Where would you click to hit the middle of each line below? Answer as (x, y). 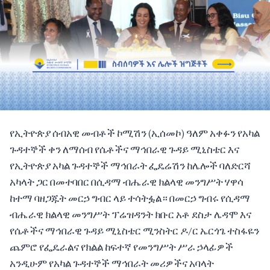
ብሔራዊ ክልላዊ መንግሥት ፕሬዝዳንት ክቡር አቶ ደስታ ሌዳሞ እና (130, 215)
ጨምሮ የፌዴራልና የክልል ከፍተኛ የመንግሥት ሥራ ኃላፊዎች (121, 247)
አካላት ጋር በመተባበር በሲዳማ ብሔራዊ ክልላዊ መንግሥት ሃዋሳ (127, 182)
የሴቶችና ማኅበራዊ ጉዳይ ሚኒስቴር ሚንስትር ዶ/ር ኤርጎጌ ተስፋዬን (134, 231)
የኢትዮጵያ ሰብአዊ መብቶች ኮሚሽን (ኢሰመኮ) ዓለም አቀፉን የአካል (135, 133)
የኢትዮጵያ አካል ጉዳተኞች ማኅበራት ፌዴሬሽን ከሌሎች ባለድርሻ (130, 166)
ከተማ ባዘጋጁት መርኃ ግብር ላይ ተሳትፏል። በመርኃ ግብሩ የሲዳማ (130, 199)
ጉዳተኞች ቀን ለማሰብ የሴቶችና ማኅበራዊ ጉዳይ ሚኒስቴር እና (124, 150)
